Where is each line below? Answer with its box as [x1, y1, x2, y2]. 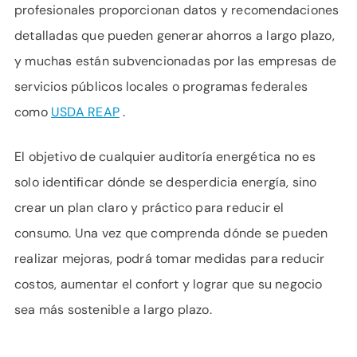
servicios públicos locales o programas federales [14, 78, 308, 95]
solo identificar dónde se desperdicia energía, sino [14, 174, 317, 190]
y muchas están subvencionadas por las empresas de [14, 53, 337, 69]
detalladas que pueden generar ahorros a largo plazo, [14, 27, 335, 44]
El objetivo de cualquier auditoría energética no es [14, 148, 316, 165]
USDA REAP [51, 104, 120, 120]
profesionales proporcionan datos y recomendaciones [14, 2, 339, 18]
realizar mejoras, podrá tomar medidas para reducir [14, 250, 325, 267]
